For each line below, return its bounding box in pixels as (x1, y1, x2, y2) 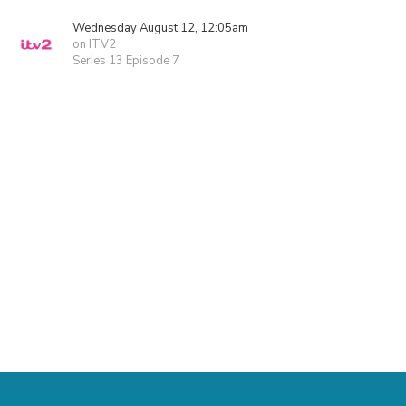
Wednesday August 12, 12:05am (72, 20, 248, 36)
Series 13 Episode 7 (72, 53, 179, 69)
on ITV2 (72, 36, 116, 53)
